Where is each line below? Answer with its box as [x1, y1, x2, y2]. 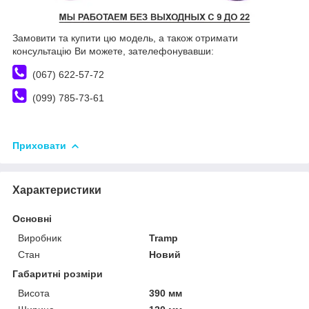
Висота [18, 287, 50, 299]
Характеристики [12, 183, 101, 196]
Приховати [12, 139, 66, 151]
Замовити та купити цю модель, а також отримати [12, 32, 238, 43]
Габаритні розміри [12, 268, 103, 279]
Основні [12, 212, 52, 224]
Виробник [18, 232, 61, 243]
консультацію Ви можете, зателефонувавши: [12, 45, 214, 57]
